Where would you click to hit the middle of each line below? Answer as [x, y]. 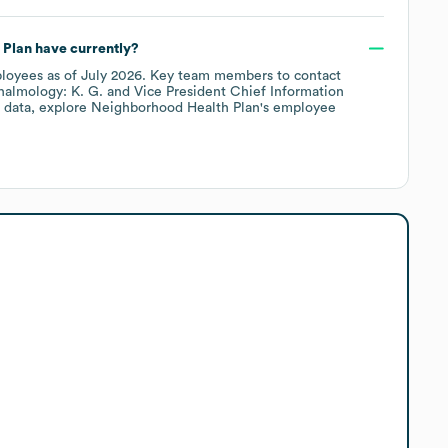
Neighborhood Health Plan [175, 107]
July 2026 [111, 75]
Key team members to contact [243, 75]
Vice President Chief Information [239, 91]
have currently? [85, 48]
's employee [298, 107]
